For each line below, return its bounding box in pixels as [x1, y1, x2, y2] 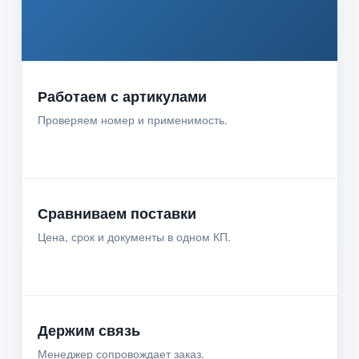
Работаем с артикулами [38, 86, 207, 107]
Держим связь [38, 320, 140, 341]
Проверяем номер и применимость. [38, 111, 228, 127]
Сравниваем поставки [38, 203, 196, 224]
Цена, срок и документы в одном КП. [38, 228, 231, 244]
